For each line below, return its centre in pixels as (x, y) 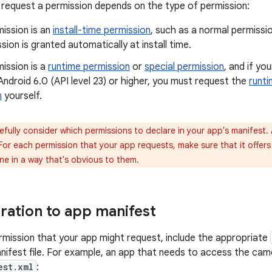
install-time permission (102, 30)
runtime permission (89, 67)
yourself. (22, 96)
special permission (184, 67)
